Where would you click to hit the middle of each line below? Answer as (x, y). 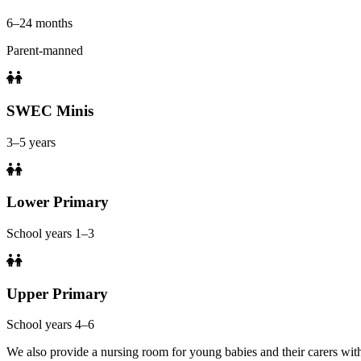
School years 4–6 (50, 325)
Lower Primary (58, 202)
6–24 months (39, 23)
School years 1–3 (50, 233)
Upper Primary (57, 293)
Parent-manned (45, 51)
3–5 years (31, 142)
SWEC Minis (50, 110)
